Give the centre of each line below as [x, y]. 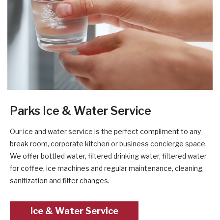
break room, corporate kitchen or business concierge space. [108, 143]
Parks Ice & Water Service [81, 111]
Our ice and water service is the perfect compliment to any [105, 131]
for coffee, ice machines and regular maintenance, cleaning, [107, 168]
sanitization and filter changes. [60, 180]
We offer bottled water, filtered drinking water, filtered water [108, 156]
